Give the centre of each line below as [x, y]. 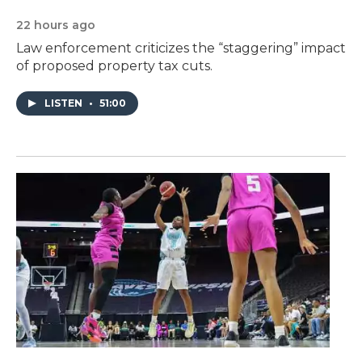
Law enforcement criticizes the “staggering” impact [181, 48]
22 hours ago [56, 25]
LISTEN [65, 103]
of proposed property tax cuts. [114, 65]
